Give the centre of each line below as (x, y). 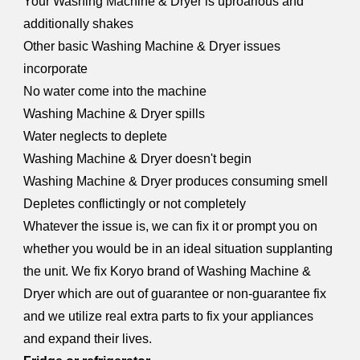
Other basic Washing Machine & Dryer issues (152, 46)
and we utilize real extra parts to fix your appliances (169, 316)
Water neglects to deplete (96, 136)
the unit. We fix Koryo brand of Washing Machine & (168, 271)
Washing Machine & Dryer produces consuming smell (176, 181)
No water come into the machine (115, 91)
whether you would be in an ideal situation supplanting (178, 249)
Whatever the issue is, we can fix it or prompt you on (171, 226)
